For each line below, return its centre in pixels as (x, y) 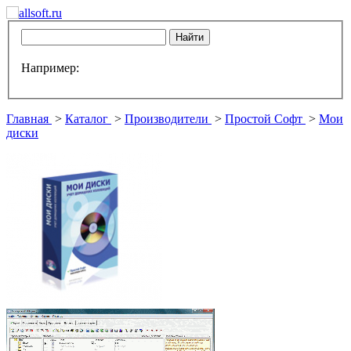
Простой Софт (264, 118)
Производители (166, 118)
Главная (27, 118)
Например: (50, 67)
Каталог (87, 118)
